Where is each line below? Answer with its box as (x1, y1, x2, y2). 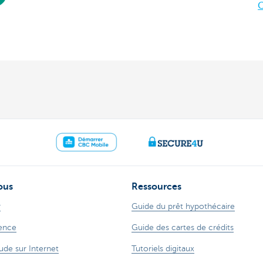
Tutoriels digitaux (131, 244, 194, 254)
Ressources (131, 181, 181, 193)
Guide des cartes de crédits (131, 223, 234, 232)
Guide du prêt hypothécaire (131, 202, 235, 211)
